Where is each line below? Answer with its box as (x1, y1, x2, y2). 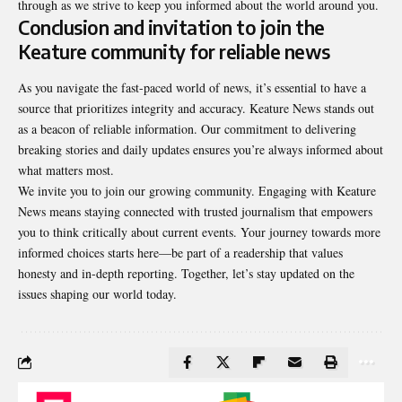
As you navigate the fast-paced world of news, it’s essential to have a (18, 78, 366, 96)
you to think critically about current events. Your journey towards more (18, 223, 380, 240)
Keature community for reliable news (18, 39, 330, 65)
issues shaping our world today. (18, 284, 177, 302)
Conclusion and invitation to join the (18, 15, 325, 40)
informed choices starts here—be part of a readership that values (18, 243, 343, 261)
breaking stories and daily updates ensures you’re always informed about (18, 140, 383, 158)
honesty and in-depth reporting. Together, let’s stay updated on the (18, 264, 354, 282)
